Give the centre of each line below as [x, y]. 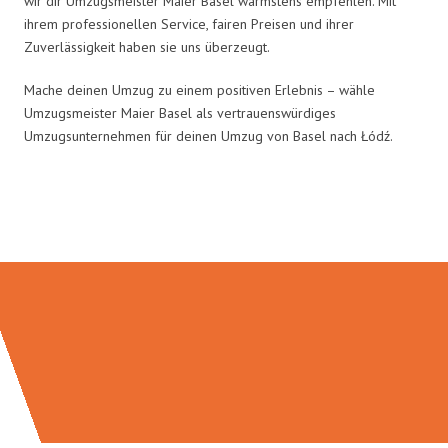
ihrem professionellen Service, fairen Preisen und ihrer [189, 23]
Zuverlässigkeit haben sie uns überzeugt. [147, 46]
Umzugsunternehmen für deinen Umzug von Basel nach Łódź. [208, 135]
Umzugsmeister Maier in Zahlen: [224, 219]
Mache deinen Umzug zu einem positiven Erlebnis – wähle [199, 89]
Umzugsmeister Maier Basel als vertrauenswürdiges [180, 112]
